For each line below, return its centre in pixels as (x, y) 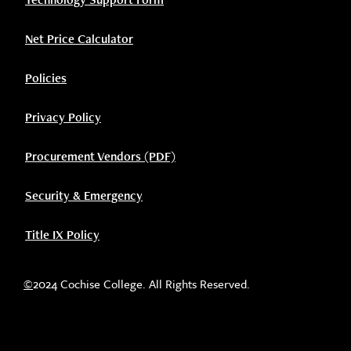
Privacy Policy (63, 117)
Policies (46, 78)
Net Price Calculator (79, 38)
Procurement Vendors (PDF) (100, 156)
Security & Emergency (84, 195)
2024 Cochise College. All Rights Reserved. (141, 283)
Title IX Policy (62, 234)
